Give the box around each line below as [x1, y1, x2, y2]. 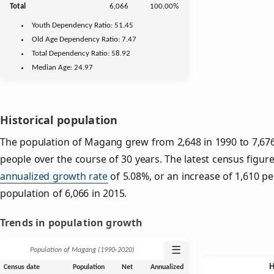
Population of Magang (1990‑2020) [29, 246, 135, 254]
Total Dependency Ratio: [32, 49, 112, 57]
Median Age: [32, 63, 75, 72]
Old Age [32, 35, 58, 43]
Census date [3, 264, 40, 272]
